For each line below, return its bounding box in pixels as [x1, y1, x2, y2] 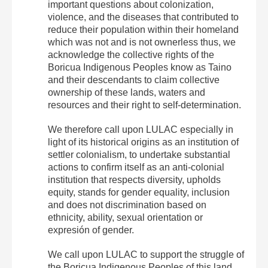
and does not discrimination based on [48, 199, 206, 210]
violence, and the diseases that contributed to [48, 11, 239, 22]
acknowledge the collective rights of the [48, 49, 214, 60]
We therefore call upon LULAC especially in [48, 124, 233, 135]
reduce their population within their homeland [48, 24, 239, 35]
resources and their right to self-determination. [48, 99, 241, 110]
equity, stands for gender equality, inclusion [48, 187, 230, 197]
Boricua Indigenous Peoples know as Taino [48, 62, 232, 72]
